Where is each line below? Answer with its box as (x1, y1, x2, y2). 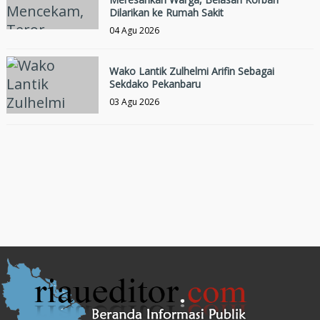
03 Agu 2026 (109, 96, 159, 109)
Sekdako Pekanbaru (109, 77, 201, 91)
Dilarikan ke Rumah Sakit (109, 6, 224, 20)
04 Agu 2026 (109, 24, 159, 37)
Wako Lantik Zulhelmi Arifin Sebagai (109, 64, 274, 79)
